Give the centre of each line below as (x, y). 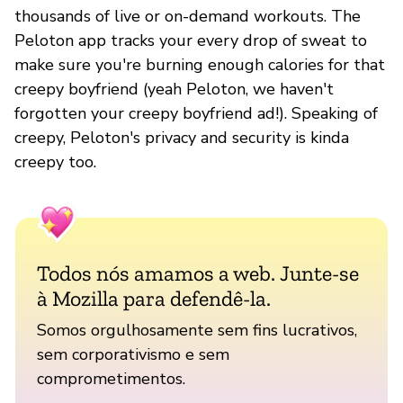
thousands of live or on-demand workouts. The (188, 16)
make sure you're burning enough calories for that (200, 64)
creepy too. (55, 161)
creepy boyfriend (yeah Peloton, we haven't (174, 89)
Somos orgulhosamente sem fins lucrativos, (197, 330)
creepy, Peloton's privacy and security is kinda (182, 137)
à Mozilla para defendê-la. (154, 298)
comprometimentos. (111, 378)
